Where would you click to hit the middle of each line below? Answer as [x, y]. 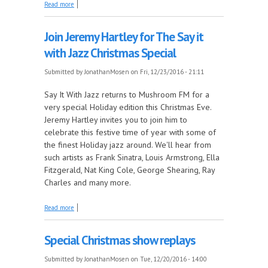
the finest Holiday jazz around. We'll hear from [128, 144]
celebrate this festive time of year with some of [130, 132]
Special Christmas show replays [120, 240]
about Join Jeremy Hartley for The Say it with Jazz [145, 205]
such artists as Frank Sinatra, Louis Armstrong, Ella [132, 157]
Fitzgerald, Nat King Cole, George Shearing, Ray [130, 170]
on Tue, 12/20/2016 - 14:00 [168, 259]
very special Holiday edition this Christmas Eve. [128, 107]
